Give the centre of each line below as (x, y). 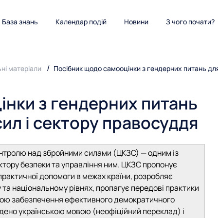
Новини (136, 21)
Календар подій (81, 21)
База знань (20, 21)
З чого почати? (190, 21)
